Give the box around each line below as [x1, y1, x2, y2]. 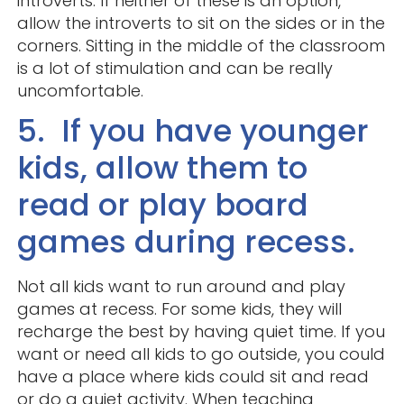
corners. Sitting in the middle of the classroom [16, 33, 385, 57]
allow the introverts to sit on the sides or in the [16, 11, 385, 34]
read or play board [16, 182, 308, 226]
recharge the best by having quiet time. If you [16, 319, 385, 343]
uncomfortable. [16, 78, 143, 102]
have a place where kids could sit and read [16, 364, 369, 388]
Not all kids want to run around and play [16, 274, 345, 298]
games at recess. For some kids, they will [16, 297, 342, 320]
